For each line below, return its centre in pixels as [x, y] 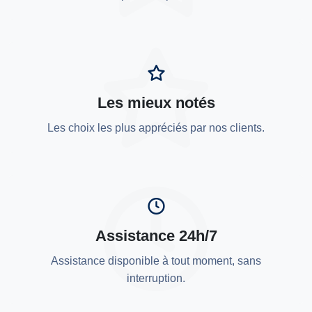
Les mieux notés [156, 103]
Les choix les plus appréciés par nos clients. [156, 128]
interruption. [156, 278]
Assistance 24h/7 [156, 236]
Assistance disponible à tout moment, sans [156, 261]
